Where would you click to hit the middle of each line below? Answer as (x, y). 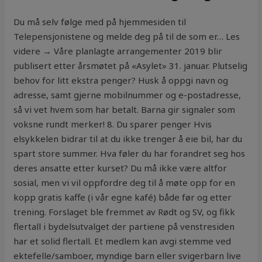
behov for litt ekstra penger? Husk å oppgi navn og (121, 80)
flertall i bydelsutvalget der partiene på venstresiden (124, 227)
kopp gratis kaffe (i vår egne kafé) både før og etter (123, 197)
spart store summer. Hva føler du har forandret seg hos (130, 154)
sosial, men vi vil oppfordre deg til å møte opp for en (125, 183)
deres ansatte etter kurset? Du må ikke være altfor (120, 168)
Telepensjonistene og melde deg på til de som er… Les (127, 37)
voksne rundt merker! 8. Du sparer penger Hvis (113, 124)
